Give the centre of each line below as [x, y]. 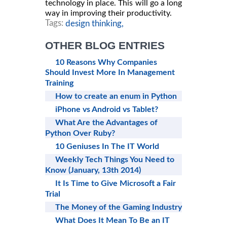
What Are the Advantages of [106, 123]
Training [59, 83]
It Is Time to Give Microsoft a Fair [116, 184]
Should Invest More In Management [110, 73]
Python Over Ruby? [80, 134]
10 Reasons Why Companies [106, 62]
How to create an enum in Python [116, 97]
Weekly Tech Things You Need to [115, 160]
